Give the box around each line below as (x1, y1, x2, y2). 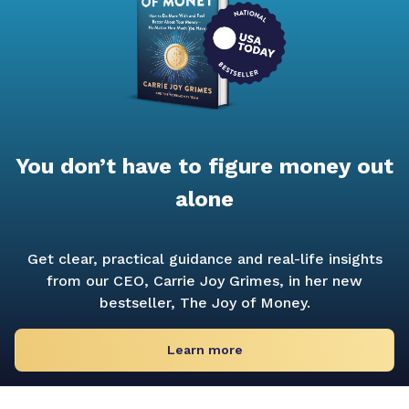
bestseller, (99, 294, 180, 312)
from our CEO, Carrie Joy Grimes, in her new (47, 272, 362, 290)
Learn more (166, 342, 243, 358)
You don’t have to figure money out (16, 153, 393, 180)
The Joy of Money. (179, 294, 310, 312)
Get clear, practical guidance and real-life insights (26, 250, 383, 268)
